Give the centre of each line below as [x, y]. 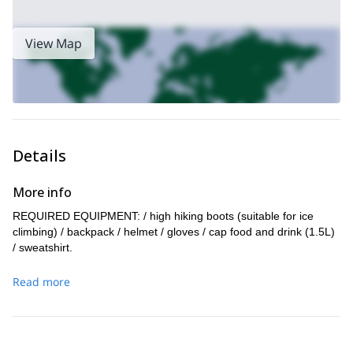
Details [39, 156]
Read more [41, 282]
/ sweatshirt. [43, 247]
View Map [54, 43]
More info [42, 192]
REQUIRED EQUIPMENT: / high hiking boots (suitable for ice [163, 216]
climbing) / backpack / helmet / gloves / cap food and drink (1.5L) [174, 232]
